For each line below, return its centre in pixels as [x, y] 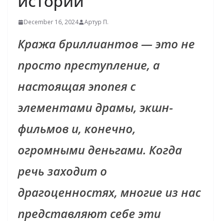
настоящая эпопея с [77, 86]
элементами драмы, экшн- [95, 108]
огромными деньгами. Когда [100, 150]
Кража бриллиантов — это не [106, 44]
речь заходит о [62, 171]
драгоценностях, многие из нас [109, 192]
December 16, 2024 [51, 22]
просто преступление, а [89, 65]
